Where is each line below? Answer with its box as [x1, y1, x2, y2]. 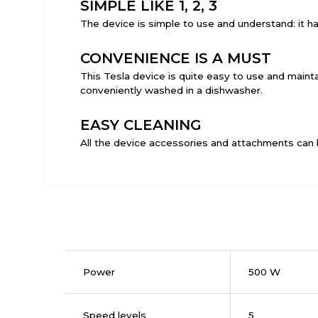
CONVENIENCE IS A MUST [80, 50, 271, 67]
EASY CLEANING [80, 116, 202, 133]
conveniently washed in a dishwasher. [80, 84, 263, 96]
